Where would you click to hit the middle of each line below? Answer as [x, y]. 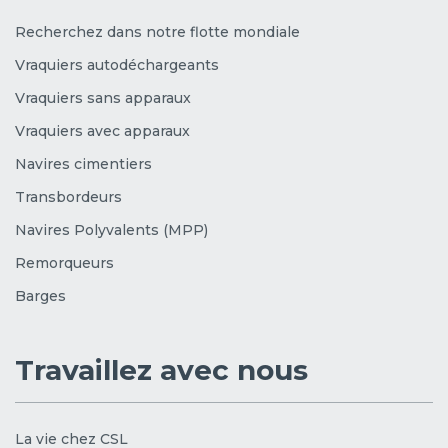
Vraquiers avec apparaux [102, 130]
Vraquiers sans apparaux [103, 97]
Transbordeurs [68, 196]
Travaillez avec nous [161, 369]
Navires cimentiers [83, 163]
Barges [40, 295]
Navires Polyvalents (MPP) [111, 229]
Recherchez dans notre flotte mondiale [157, 31]
